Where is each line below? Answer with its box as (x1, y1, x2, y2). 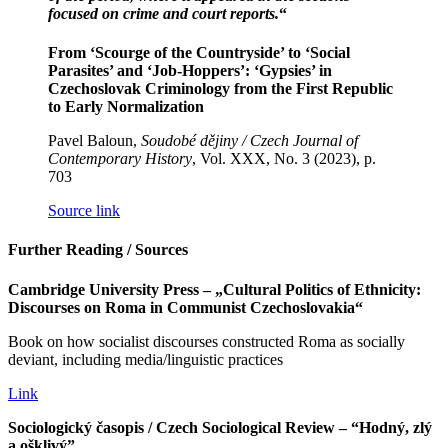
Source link (48, 202, 120, 220)
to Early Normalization (48, 98, 204, 116)
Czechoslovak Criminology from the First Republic (48, 80, 393, 98)
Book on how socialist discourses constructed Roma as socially (8, 332, 405, 350)
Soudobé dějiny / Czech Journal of (141, 132, 358, 150)
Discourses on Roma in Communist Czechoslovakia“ (8, 298, 363, 316)
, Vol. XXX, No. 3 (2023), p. (192, 150, 376, 168)
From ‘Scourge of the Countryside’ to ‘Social (48, 44, 350, 62)
